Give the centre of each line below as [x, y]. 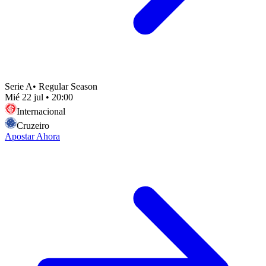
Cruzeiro [33, 125]
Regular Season [68, 86]
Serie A [19, 86]
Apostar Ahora [32, 136]
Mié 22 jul [24, 97]
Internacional [41, 111]
